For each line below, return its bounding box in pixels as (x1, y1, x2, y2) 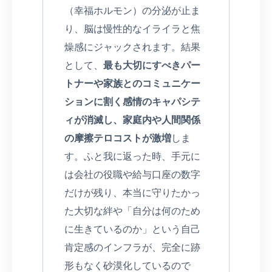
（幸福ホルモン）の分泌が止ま (64, 2, 200, 17)
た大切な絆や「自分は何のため (64, 203, 200, 217)
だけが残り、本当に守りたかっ (64, 185, 200, 199)
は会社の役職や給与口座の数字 (64, 166, 200, 181)
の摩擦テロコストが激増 (64, 130, 171, 144)
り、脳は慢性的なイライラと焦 (64, 21, 200, 35)
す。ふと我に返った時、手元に (64, 148, 200, 163)
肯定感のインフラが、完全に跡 (64, 239, 200, 254)
